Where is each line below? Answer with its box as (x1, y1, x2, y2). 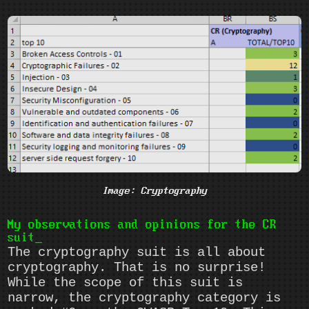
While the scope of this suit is (8, 275, 243, 291)
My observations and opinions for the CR (8, 219, 277, 232)
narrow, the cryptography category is (8, 290, 281, 306)
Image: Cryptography (102, 186, 207, 197)
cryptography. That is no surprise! (8, 260, 266, 276)
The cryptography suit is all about (8, 245, 266, 261)
